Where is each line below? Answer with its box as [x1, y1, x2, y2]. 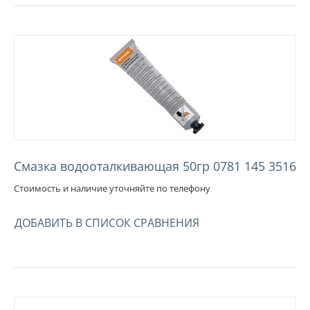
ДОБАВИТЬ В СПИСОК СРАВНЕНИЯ [15, 215, 199, 230]
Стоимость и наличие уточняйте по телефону [14, 181, 210, 194]
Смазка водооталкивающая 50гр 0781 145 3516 [14, 157, 296, 174]
